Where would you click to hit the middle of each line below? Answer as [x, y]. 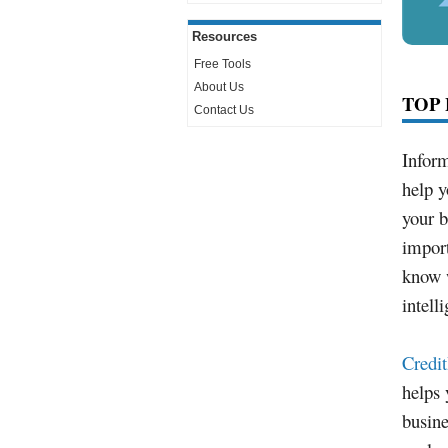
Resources [224, 36]
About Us [219, 87]
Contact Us [224, 110]
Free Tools [222, 64]
